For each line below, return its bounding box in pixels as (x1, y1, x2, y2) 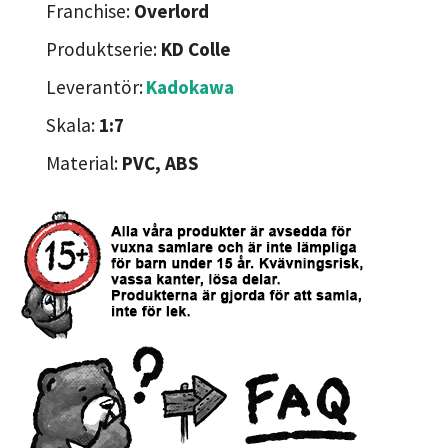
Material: (46, 150, 122, 175)
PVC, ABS (122, 150, 199, 175)
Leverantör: (46, 74, 143, 99)
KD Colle (161, 36, 231, 61)
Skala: (46, 112, 99, 137)
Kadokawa (146, 74, 234, 99)
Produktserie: (46, 36, 161, 61)
